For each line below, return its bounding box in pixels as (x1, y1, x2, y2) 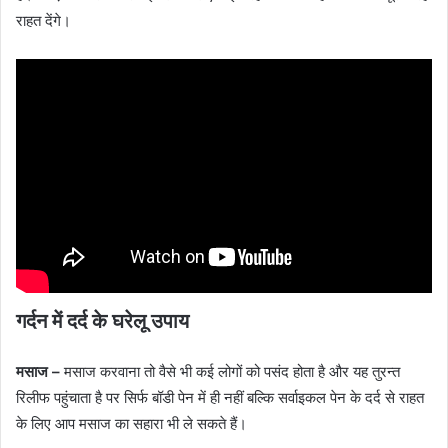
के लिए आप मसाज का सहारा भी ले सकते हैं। (16, 413, 247, 433)
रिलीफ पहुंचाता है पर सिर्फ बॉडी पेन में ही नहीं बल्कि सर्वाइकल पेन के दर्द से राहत (16, 387, 424, 407)
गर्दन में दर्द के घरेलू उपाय (16, 308, 189, 333)
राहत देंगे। (16, 10, 71, 30)
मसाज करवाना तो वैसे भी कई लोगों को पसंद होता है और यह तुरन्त (64, 361, 400, 381)
